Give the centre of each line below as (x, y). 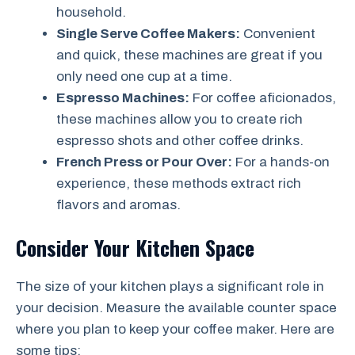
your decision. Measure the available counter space (176, 308)
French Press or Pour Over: (144, 162)
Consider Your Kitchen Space (135, 248)
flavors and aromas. (118, 204)
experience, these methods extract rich (179, 183)
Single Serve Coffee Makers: (148, 33)
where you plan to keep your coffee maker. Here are (175, 329)
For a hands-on (281, 162)
